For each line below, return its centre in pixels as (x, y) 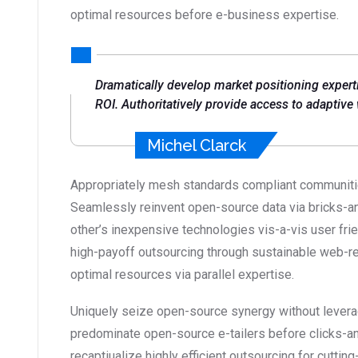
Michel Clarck (197, 145)
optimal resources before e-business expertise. (205, 15)
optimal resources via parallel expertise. (182, 274)
